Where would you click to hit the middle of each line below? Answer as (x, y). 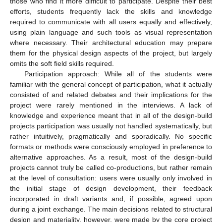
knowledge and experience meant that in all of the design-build (111, 116)
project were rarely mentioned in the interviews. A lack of (111, 105)
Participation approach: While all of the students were (118, 74)
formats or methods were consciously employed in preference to (111, 147)
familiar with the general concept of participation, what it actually (111, 84)
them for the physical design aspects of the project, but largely (111, 53)
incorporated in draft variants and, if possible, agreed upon (111, 199)
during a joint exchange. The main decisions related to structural (111, 209)
